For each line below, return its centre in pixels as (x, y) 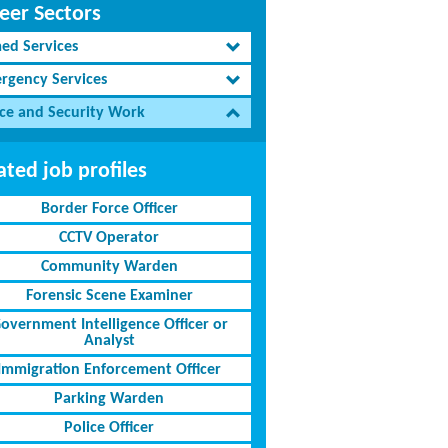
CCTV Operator (109, 238)
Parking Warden (109, 399)
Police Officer (109, 428)
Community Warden (109, 267)
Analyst (109, 341)
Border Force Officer (109, 209)
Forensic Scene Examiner (109, 296)
